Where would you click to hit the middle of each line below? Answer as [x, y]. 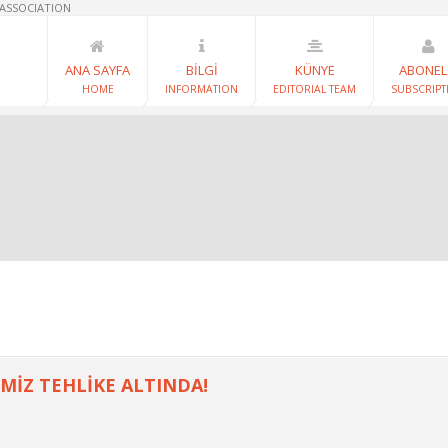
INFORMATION [201, 89]
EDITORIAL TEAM [314, 89]
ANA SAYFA [97, 70]
